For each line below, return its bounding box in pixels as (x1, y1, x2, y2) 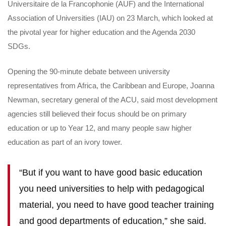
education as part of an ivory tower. (8, 138, 122, 146)
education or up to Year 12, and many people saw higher (8, 124, 192, 132)
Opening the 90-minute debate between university (8, 67, 170, 76)
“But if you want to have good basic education (19, 167, 202, 178)
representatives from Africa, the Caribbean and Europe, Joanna (8, 81, 214, 90)
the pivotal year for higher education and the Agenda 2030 (8, 27, 195, 36)
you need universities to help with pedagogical (19, 184, 204, 194)
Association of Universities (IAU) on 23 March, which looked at (8, 13, 213, 22)
